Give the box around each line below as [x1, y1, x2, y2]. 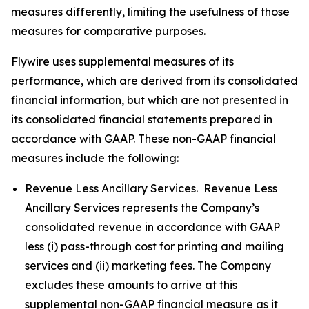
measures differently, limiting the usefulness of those [11, 5, 290, 19]
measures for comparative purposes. [11, 24, 206, 38]
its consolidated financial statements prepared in [11, 112, 272, 126]
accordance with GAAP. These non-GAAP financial [11, 132, 276, 146]
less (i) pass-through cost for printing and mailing [25, 239, 284, 253]
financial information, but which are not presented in [11, 93, 288, 107]
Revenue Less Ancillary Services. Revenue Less [25, 181, 277, 195]
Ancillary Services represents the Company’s [25, 201, 259, 215]
